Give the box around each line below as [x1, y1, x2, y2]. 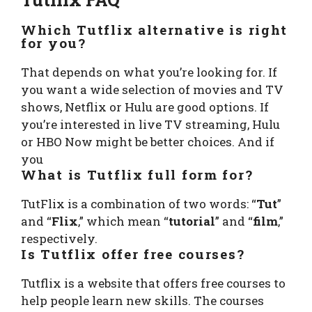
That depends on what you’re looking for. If [21, 63, 277, 80]
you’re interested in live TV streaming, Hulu [21, 116, 280, 132]
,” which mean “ [78, 212, 169, 229]
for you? [21, 33, 91, 52]
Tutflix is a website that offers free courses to [21, 274, 286, 291]
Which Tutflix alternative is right [21, 20, 288, 38]
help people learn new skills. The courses [21, 292, 264, 309]
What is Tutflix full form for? [21, 165, 253, 183]
